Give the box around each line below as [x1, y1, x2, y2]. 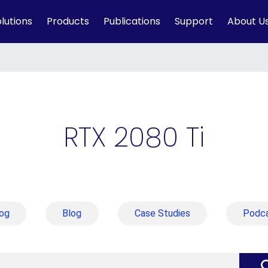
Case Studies [134, 208, 190, 219]
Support [175, 14, 213, 28]
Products [47, 14, 89, 28]
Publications [103, 14, 160, 28]
